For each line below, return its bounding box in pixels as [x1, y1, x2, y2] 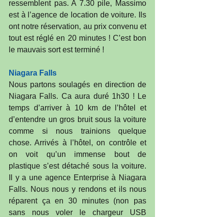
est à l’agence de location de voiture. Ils [9, 11, 146, 19]
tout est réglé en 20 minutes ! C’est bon [9, 34, 146, 43]
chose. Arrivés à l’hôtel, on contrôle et [9, 139, 146, 147]
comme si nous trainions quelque [9, 127, 146, 136]
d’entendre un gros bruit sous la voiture [9, 115, 146, 124]
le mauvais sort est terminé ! [9, 46, 104, 54]
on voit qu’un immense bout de [9, 150, 146, 159]
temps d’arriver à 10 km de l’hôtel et [9, 104, 146, 112]
